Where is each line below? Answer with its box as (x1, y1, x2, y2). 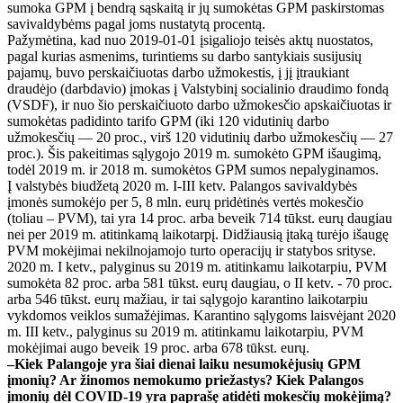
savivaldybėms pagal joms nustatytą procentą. (7, 15, 265, 31)
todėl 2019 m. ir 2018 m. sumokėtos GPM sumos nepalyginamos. (7, 161, 379, 177)
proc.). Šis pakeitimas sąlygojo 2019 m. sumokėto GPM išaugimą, (7, 145, 381, 161)
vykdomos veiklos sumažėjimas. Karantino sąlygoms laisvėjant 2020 (7, 307, 396, 323)
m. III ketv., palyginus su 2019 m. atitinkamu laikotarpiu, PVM (7, 323, 363, 339)
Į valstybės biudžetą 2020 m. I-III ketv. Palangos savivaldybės (7, 177, 357, 193)
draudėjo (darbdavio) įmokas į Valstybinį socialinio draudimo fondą (7, 80, 389, 96)
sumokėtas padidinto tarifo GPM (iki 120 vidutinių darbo (7, 112, 329, 129)
